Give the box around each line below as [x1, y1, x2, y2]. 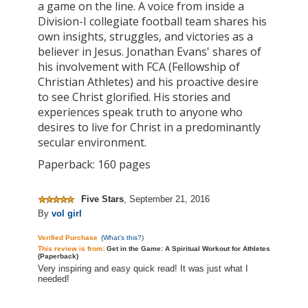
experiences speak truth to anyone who [38, 104, 243, 120]
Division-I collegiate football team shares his [38, 13, 267, 29]
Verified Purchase [38, 233, 98, 241]
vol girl [52, 208, 82, 219]
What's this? [103, 233, 142, 241]
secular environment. [38, 134, 146, 150]
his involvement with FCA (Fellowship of [38, 58, 240, 74]
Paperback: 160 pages [38, 156, 151, 172]
